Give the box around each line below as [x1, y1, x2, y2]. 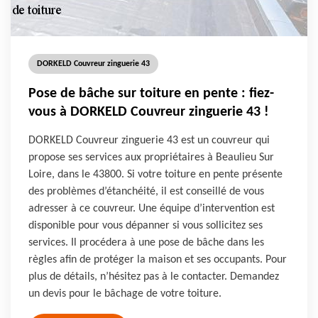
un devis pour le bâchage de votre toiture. [28, 288, 221, 300]
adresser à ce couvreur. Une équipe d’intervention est [28, 203, 275, 214]
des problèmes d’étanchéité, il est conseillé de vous [28, 186, 264, 197]
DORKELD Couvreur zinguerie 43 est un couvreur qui [28, 135, 270, 146]
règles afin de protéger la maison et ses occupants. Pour [28, 254, 287, 265]
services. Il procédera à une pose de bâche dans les [28, 237, 264, 248]
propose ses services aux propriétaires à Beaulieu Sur [28, 152, 274, 163]
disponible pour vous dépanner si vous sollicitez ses [28, 220, 263, 231]
